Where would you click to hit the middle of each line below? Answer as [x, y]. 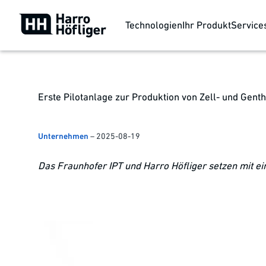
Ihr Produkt [206, 25]
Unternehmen [63, 136]
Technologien [153, 25]
